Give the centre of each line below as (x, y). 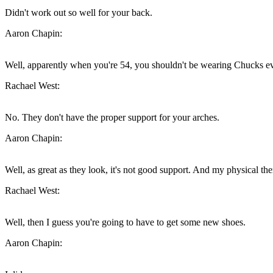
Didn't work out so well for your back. (79, 13)
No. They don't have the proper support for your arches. (112, 118)
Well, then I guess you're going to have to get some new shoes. (125, 222)
